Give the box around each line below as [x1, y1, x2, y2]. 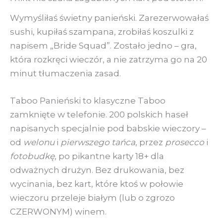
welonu [23, 137, 55, 148]
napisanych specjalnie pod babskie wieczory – [10, 123, 206, 134]
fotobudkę [10, 151, 55, 162]
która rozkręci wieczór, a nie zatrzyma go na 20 [10, 54, 207, 64]
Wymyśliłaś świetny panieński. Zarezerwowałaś [10, 12, 209, 23]
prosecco [165, 137, 204, 148]
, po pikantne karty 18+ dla [55, 151, 164, 162]
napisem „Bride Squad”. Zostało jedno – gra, [10, 40, 197, 51]
